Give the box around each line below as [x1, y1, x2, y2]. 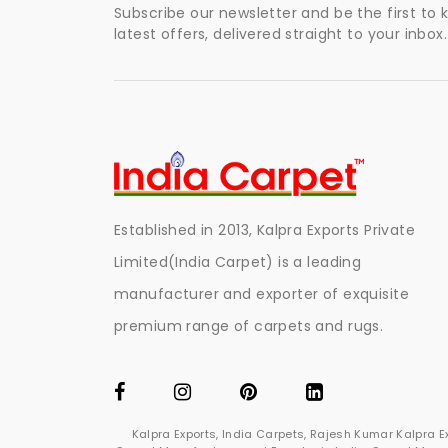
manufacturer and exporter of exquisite [114, 284, 409, 305]
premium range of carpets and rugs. [114, 316, 384, 337]
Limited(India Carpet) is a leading [114, 252, 362, 273]
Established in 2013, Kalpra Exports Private [114, 220, 416, 241]
